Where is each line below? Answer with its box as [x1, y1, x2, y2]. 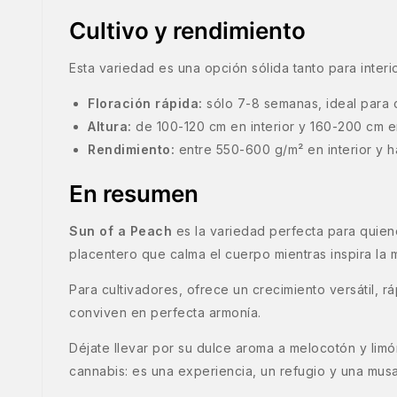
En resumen [69, 180, 198, 208]
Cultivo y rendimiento [69, 17, 306, 45]
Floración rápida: [88, 96, 203, 112]
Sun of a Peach [69, 223, 172, 239]
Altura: [88, 119, 132, 135]
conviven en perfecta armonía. [69, 305, 261, 321]
